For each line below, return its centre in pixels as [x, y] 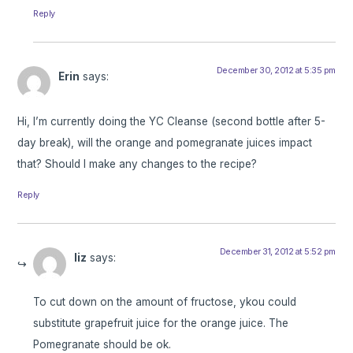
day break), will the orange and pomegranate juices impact [165, 142]
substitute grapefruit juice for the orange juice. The [161, 323]
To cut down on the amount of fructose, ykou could [165, 301]
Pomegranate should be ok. [102, 344]
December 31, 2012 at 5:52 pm [277, 251]
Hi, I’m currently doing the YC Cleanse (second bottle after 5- [172, 121]
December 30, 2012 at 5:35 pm [276, 71]
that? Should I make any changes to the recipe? [137, 163]
